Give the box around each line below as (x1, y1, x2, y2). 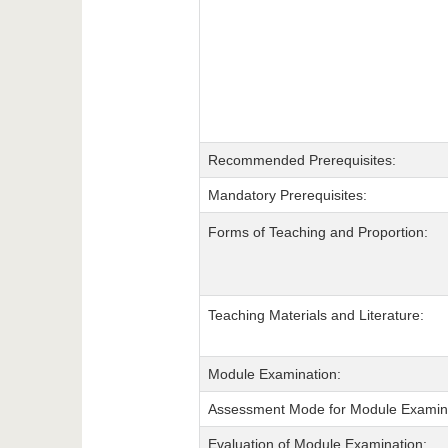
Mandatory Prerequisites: (207, 187, 367, 204)
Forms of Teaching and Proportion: (207, 224, 428, 241)
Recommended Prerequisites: (207, 152, 396, 169)
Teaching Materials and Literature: (207, 307, 424, 324)
